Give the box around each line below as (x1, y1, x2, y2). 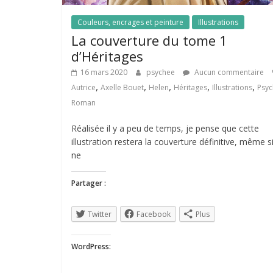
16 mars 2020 (80, 66, 127, 77)
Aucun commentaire (193, 66, 264, 77)
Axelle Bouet (101, 82, 144, 93)
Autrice (71, 82, 96, 93)
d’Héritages (71, 46, 143, 65)
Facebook (136, 208, 171, 219)
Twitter (88, 208, 112, 219)
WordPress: (71, 241, 111, 252)
